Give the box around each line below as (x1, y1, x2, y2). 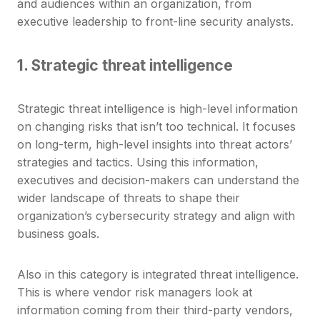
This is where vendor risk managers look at (17, 285, 252, 300)
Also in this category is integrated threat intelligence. (17, 267, 299, 282)
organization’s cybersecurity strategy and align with (17, 209, 295, 224)
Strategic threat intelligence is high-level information (17, 101, 298, 116)
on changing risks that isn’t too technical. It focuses (17, 119, 296, 134)
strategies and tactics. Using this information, (17, 155, 259, 170)
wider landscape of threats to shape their (17, 191, 240, 206)
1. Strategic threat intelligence (17, 56, 233, 75)
